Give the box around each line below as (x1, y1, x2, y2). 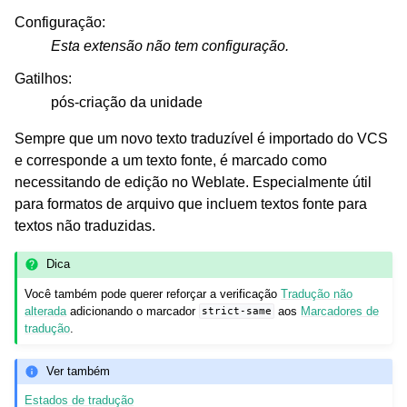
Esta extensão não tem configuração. (51, 37, 289, 54)
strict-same (202, 305, 273, 317)
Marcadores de (301, 303, 380, 318)
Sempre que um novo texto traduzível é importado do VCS (15, 130, 388, 146)
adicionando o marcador (66, 303, 200, 318)
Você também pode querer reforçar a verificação (25, 286, 282, 301)
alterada (25, 303, 67, 318)
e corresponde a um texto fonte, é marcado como (15, 152, 327, 168)
